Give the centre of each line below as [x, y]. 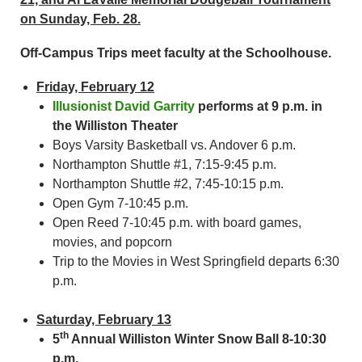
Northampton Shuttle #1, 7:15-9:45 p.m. [164, 164]
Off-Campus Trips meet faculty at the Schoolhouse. [176, 53]
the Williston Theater [115, 126]
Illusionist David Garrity [124, 106]
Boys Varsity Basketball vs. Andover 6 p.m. [174, 145]
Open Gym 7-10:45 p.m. [120, 203]
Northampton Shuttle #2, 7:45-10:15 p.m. [168, 184]
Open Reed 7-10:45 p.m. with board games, [177, 223]
